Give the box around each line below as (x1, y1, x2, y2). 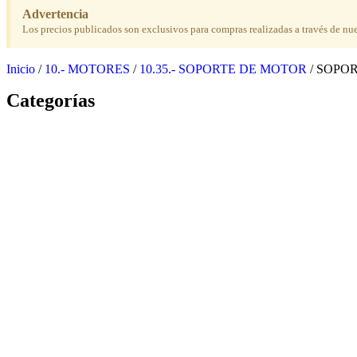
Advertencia (22, 7, 88, 21)
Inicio (6, 62, 35, 76)
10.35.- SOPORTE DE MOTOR (139, 62, 307, 76)
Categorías (6, 90, 95, 111)
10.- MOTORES (45, 62, 130, 76)
